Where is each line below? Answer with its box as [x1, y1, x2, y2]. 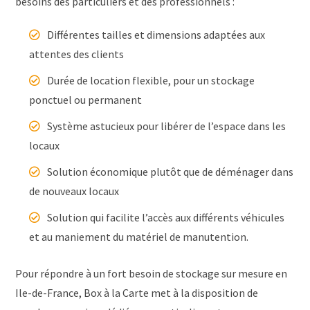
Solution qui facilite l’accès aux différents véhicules [47, 210, 285, 225]
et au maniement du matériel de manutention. [29, 230, 249, 244]
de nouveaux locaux [29, 184, 120, 199]
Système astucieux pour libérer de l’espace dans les [47, 119, 286, 134]
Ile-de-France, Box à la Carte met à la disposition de [15, 286, 259, 300]
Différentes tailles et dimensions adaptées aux [47, 28, 266, 42]
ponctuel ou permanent [29, 93, 143, 107]
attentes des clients [29, 47, 125, 62]
